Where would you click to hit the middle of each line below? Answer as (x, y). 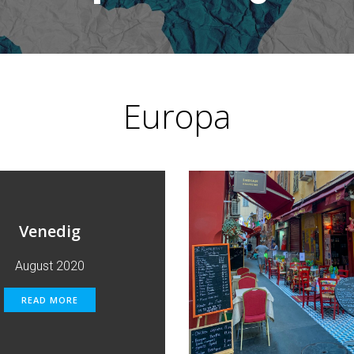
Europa (177, 116)
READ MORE (49, 300)
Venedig (49, 231)
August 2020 (49, 266)
